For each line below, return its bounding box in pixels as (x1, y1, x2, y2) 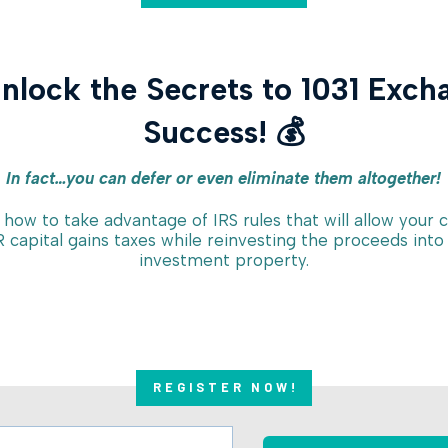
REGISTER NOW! (153, 379, 299, 396)
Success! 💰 (142, 113, 305, 151)
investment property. (138, 249, 309, 270)
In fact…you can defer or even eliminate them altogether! (6, 167, 442, 188)
